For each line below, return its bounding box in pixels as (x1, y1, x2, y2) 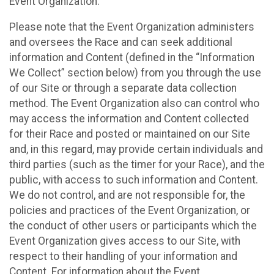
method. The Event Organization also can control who (9, 97, 259, 110)
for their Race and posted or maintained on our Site (9, 128, 250, 141)
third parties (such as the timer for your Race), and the (9, 158, 265, 171)
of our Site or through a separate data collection (9, 82, 237, 95)
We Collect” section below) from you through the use (9, 67, 261, 80)
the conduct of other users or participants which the (9, 220, 257, 232)
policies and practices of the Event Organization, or (9, 204, 250, 217)
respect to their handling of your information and (9, 250, 237, 263)
